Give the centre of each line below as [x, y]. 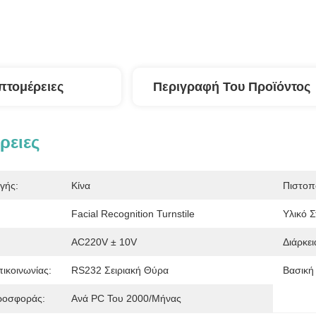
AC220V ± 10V [104, 242]
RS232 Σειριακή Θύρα [120, 270]
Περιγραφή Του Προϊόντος [231, 87]
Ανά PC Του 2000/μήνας [126, 298]
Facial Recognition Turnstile [133, 214]
